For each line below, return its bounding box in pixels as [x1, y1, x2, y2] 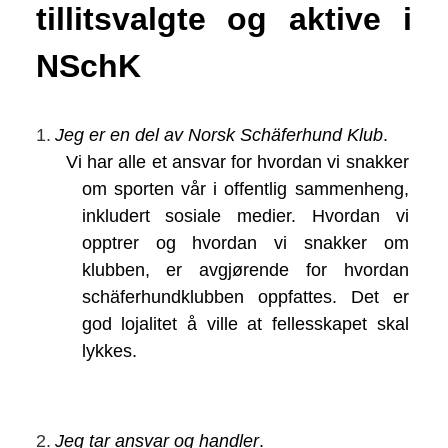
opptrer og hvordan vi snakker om [81, 233, 409, 254]
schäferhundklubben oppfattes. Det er [81, 287, 409, 308]
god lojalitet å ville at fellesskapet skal [81, 314, 409, 335]
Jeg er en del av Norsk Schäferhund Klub [54, 124, 383, 145]
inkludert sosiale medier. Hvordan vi [81, 206, 409, 227]
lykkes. [81, 341, 137, 362]
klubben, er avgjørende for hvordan [81, 260, 409, 281]
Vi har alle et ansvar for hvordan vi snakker [65, 152, 409, 173]
